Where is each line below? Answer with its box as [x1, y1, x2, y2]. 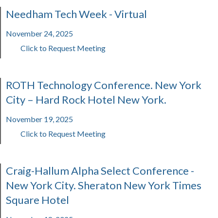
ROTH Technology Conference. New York [6, 78, 201, 91]
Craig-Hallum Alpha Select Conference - [6, 164, 194, 177]
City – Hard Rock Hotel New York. [6, 93, 166, 106]
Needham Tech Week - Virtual [6, 7, 147, 20]
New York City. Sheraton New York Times [6, 179, 201, 192]
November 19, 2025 [6, 114, 73, 124]
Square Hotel [6, 193, 69, 206]
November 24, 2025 [6, 29, 73, 38]
